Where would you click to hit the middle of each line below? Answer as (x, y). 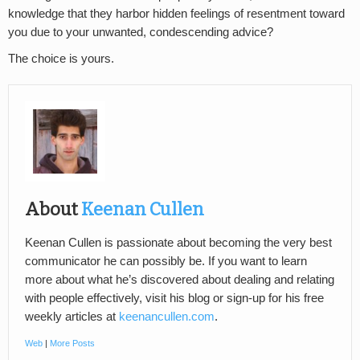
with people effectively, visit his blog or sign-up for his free (174, 299)
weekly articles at (72, 317)
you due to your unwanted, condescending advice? (141, 32)
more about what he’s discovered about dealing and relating (180, 280)
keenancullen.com (167, 317)
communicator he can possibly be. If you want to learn (166, 262)
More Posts (72, 344)
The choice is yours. (61, 58)
